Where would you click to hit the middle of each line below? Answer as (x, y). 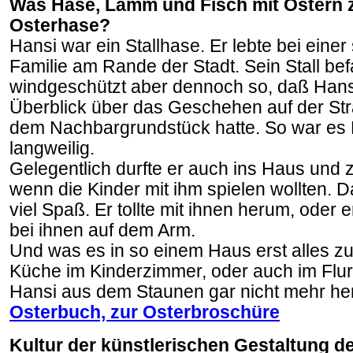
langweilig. (52, 149)
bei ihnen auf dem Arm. (102, 230)
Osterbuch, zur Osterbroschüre (145, 312)
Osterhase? (60, 26)
